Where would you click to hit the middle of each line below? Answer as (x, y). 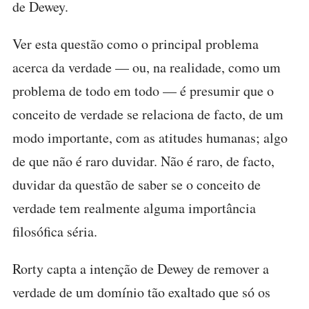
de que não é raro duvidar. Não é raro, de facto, (143, 161)
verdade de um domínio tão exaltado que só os (141, 292)
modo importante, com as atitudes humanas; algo (150, 137)
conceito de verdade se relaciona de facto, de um (148, 114)
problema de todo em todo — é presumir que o (143, 90)
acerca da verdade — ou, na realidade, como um (147, 67)
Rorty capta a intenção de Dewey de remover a (141, 268)
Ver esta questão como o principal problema (136, 43)
